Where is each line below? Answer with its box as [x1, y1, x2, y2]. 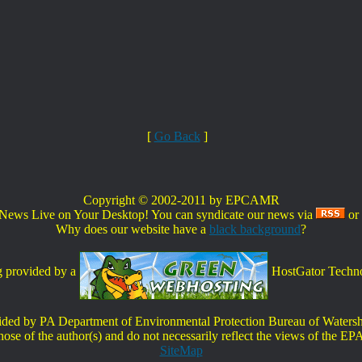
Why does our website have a [56, 222, 209, 236]
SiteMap [159, 343, 203, 357]
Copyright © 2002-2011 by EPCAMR [82, 193, 280, 207]
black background [209, 222, 301, 236]
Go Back [154, 129, 200, 144]
